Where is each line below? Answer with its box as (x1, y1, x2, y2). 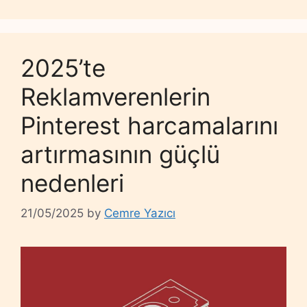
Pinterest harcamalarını (21, 110, 278, 140)
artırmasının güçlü (21, 139, 220, 169)
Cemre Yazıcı (104, 206, 175, 221)
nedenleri (21, 168, 124, 197)
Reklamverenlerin (21, 82, 210, 111)
